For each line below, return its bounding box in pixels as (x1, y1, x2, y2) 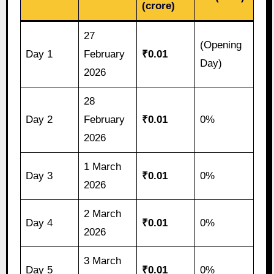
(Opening (200, 39, 242, 51)
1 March (84, 161, 122, 173)
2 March (84, 208, 122, 220)
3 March (84, 255, 122, 267)
